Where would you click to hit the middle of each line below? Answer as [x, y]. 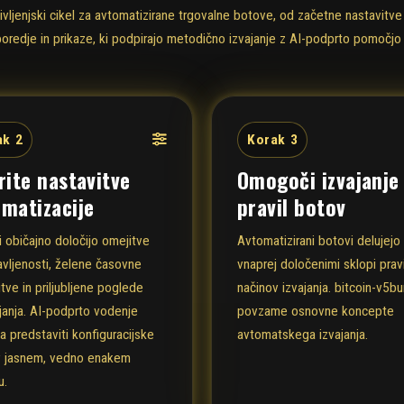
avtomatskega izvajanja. [303, 335]
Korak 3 [273, 139]
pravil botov [292, 207]
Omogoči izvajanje [318, 179]
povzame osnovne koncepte [316, 312]
